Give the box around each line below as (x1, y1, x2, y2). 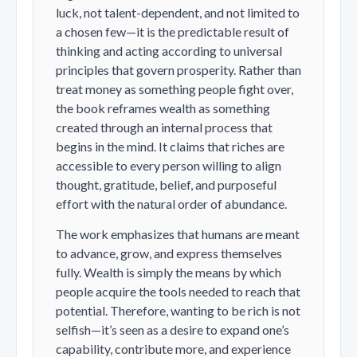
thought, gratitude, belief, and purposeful (56, 177, 277, 193)
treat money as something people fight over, (56, 81, 293, 97)
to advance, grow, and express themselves (56, 245, 282, 261)
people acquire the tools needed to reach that (56, 283, 300, 299)
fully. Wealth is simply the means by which (56, 264, 281, 280)
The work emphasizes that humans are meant (56, 226, 300, 241)
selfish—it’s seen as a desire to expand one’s (56, 321, 289, 337)
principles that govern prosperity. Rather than (56, 62, 301, 78)
